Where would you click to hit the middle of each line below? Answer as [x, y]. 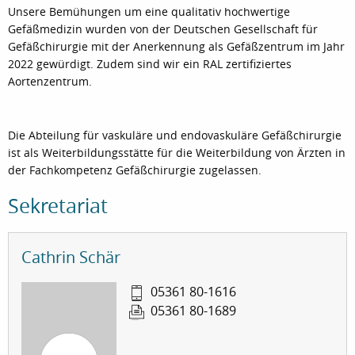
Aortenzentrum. [50, 82]
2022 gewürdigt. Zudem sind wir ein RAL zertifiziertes [150, 64]
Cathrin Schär [71, 258]
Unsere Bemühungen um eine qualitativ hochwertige [149, 12]
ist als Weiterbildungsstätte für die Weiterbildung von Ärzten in [177, 153]
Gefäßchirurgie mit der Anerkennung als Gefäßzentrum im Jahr [176, 47]
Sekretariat [58, 206]
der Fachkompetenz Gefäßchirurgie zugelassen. [135, 170]
